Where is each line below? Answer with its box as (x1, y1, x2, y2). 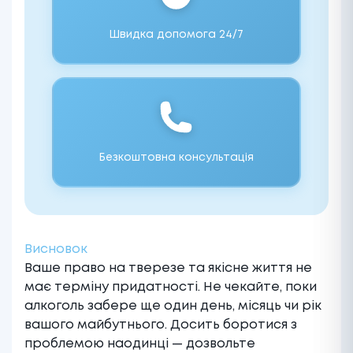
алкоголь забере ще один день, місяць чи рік (24, 299, 321, 312)
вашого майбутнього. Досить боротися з (24, 318, 297, 331)
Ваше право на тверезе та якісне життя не (24, 262, 312, 274)
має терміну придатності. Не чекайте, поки (24, 281, 317, 293)
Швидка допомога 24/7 (109, 29, 243, 39)
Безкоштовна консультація (98, 152, 254, 162)
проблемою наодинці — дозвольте (24, 337, 255, 350)
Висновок (24, 243, 87, 255)
